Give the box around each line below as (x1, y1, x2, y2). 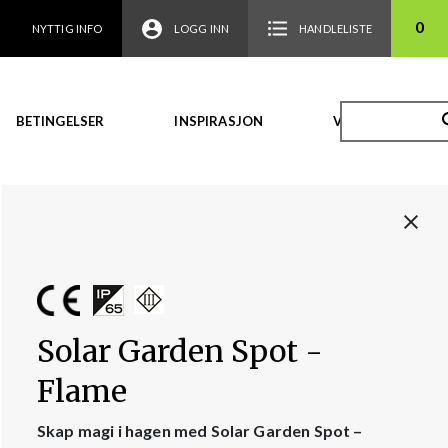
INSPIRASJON (174, 113, 264, 129)
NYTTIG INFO (31, 22, 103, 35)
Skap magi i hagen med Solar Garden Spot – (37, 421, 363, 440)
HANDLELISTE (299, 22, 372, 35)
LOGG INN (173, 22, 230, 35)
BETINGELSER (15, 113, 105, 129)
